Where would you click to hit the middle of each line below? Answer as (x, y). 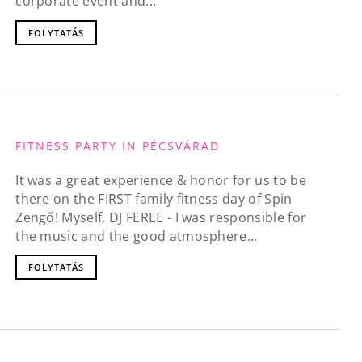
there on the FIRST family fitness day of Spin (154, 198)
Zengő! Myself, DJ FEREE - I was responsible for (161, 217)
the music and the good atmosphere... (137, 236)
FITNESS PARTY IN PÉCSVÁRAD (118, 146)
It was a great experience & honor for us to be (161, 180)
